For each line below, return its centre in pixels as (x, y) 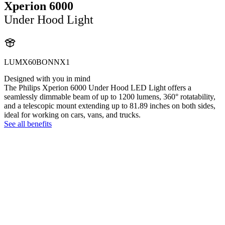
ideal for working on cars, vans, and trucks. (72, 115)
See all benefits (28, 124)
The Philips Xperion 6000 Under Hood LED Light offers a (98, 87)
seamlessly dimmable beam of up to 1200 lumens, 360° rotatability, (110, 96)
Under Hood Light (49, 19)
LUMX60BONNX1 (37, 62)
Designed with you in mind (47, 78)
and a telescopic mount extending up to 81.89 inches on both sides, (110, 105)
